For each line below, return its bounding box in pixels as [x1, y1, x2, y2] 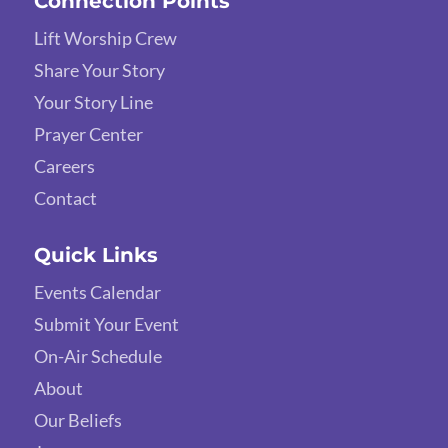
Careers [33, 154, 95, 177]
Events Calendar [33, 280, 161, 303]
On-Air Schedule [33, 344, 162, 367]
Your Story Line [33, 90, 153, 113]
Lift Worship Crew [33, 26, 177, 49]
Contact [33, 186, 97, 209]
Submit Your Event [33, 312, 179, 335]
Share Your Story [33, 58, 165, 81]
